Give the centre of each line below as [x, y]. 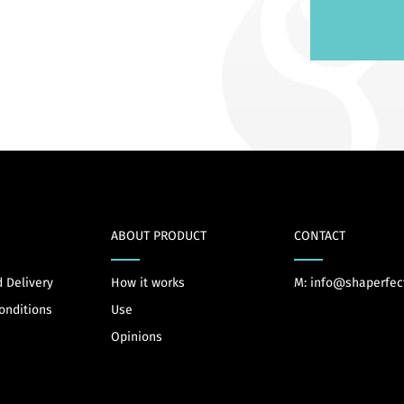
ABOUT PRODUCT [158, 236]
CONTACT [319, 236]
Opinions [136, 337]
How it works [147, 283]
